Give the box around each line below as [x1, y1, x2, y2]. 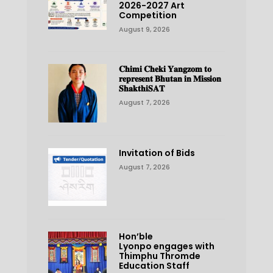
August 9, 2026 [118, 24, 170, 34]
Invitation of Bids [118, 146, 195, 159]
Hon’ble [118, 230, 153, 243]
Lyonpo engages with [118, 240, 214, 253]
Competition [118, 9, 177, 21]
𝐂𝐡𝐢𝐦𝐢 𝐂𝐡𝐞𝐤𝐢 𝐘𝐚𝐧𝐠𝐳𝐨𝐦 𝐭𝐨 [118, 62, 211, 75]
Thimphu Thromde [118, 250, 200, 263]
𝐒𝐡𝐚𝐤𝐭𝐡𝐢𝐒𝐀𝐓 [118, 82, 165, 94]
